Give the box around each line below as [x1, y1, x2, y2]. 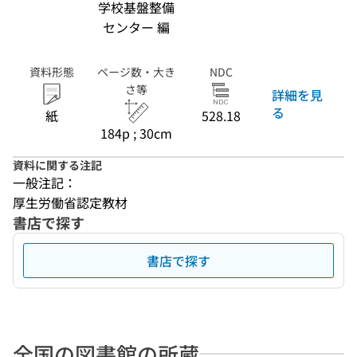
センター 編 [103, 18, 170, 37]
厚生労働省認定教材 [13, 193, 127, 212]
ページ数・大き [97, 64, 175, 80]
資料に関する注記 [13, 157, 102, 173]
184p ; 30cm [100, 124, 172, 143]
